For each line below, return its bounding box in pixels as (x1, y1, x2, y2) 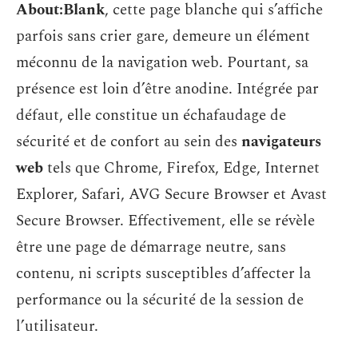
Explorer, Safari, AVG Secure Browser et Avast (16, 182, 327, 206)
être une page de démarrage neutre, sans (16, 235, 286, 259)
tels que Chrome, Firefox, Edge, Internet (43, 156, 320, 180)
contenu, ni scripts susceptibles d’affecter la (16, 261, 311, 285)
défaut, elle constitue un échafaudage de (16, 103, 286, 127)
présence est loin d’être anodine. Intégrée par (16, 77, 319, 101)
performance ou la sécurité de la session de (16, 288, 304, 312)
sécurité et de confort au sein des (16, 129, 241, 153)
